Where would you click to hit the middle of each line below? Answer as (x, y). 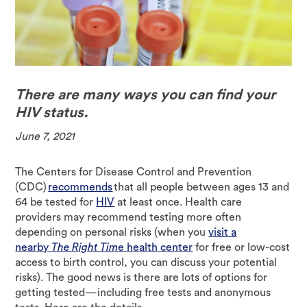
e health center (156, 247)
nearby (34, 247)
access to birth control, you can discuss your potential (146, 262)
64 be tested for (56, 202)
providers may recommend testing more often (128, 217)
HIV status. (52, 112)
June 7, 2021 (45, 136)
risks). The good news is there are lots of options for (142, 277)
